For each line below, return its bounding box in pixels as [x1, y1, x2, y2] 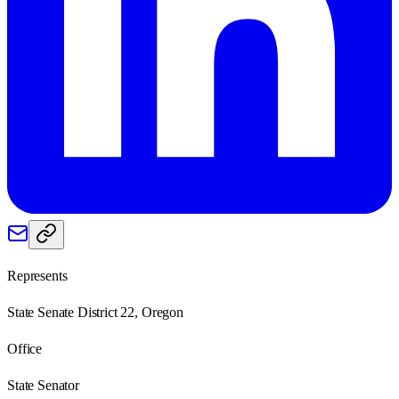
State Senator [7, 377, 79, 393]
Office [7, 340, 43, 356]
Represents [7, 267, 68, 283]
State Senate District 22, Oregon [7, 304, 183, 320]
